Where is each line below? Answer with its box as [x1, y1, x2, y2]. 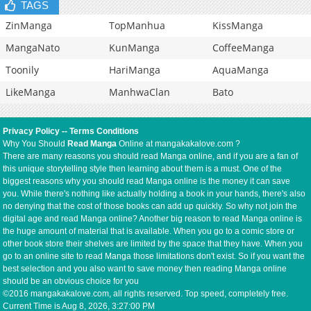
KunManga [109, 41, 160, 55]
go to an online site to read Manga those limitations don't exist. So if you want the [3, 251, 305, 262]
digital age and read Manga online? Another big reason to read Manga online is [3, 214, 303, 224]
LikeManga [6, 85, 56, 99]
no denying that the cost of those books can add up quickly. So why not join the [3, 201, 298, 212]
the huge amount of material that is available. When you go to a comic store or [3, 226, 295, 237]
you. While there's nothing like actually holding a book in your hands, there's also [3, 189, 306, 199]
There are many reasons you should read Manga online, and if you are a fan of [3, 151, 299, 162]
